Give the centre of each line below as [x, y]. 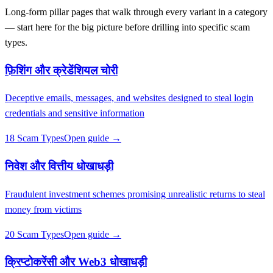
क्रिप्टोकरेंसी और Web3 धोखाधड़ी [76, 262]
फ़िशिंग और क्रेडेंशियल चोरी [61, 70]
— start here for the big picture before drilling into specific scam [127, 27]
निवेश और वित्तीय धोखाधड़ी [59, 166]
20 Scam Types [34, 234]
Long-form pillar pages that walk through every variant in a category [136, 12]
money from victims [43, 209]
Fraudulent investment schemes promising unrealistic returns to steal [135, 194]
